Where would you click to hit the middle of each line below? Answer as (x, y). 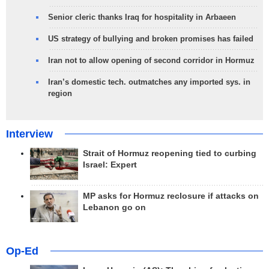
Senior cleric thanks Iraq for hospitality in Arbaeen (142, 17)
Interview (29, 134)
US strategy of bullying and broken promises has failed (151, 39)
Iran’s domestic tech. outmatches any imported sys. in (149, 82)
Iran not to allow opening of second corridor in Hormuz (151, 61)
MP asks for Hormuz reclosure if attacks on (171, 196)
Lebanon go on (114, 207)
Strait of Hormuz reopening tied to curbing (170, 154)
